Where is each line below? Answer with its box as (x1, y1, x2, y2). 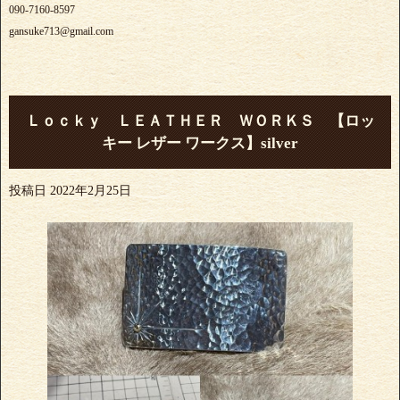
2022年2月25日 (50, 184, 131, 198)
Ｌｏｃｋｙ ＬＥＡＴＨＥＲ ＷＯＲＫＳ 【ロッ (25, 112, 375, 130)
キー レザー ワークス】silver (102, 135, 298, 153)
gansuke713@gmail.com (9, 25, 113, 38)
